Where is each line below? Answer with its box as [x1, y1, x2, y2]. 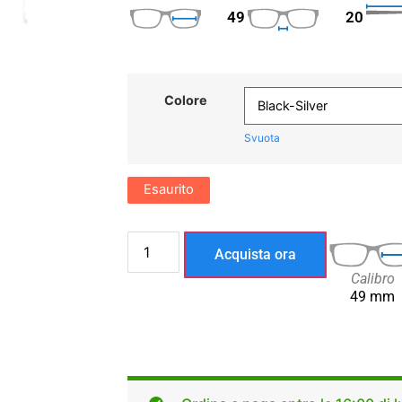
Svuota [244, 130, 280, 144]
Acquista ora [214, 245, 297, 263]
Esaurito [144, 181, 194, 198]
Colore [164, 92, 207, 108]
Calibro [350, 269, 395, 287]
